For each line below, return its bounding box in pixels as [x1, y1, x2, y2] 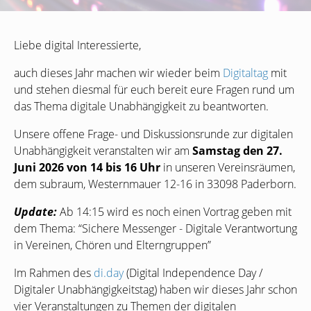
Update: [14, 204, 57, 220]
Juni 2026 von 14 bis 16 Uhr [14, 160, 160, 176]
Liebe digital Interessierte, [14, 37, 141, 53]
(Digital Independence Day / [124, 265, 262, 281]
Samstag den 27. [192, 143, 283, 159]
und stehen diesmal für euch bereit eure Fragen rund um [14, 82, 294, 98]
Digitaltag [223, 65, 268, 81]
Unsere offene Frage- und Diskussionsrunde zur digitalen [14, 126, 293, 142]
